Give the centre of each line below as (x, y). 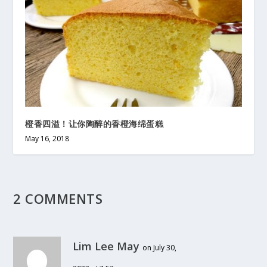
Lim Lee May (106, 246)
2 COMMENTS (58, 198)
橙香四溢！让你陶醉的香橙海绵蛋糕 (94, 123)
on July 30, (160, 247)
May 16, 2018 (47, 138)
